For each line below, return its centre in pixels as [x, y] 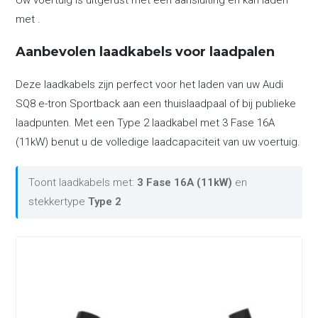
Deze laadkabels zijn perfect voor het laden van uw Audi [150, 84]
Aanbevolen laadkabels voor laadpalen [146, 52]
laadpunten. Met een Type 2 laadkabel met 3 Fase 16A [146, 123]
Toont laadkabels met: [83, 182]
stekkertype [59, 202]
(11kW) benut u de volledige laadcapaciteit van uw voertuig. [158, 142]
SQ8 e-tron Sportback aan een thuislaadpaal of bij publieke [156, 104]
